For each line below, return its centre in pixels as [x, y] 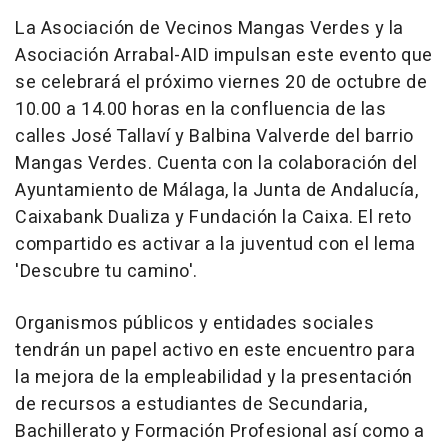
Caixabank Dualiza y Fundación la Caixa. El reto [213, 218]
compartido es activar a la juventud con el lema [215, 245]
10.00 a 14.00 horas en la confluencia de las [200, 110]
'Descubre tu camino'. [106, 272]
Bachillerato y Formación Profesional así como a [220, 432]
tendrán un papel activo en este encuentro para [215, 351]
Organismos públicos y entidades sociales [194, 324]
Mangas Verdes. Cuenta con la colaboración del [216, 164]
